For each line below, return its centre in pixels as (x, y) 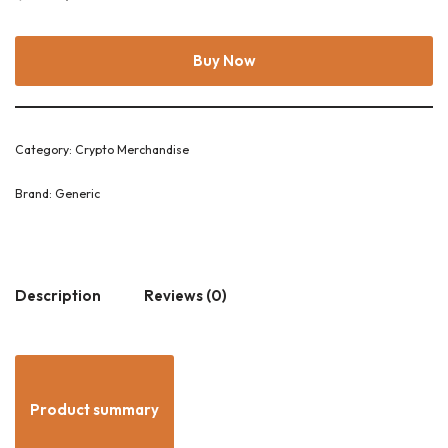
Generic (77, 193)
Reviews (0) (185, 295)
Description (58, 295)
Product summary (94, 409)
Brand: (35, 193)
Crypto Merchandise (132, 149)
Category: (45, 149)
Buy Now (224, 60)
